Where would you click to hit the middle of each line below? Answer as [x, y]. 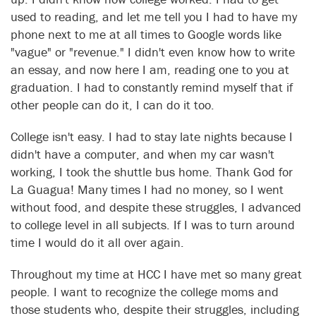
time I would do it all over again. [101, 243]
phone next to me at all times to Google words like [146, 35]
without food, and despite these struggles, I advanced [156, 207]
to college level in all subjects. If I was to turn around [153, 225]
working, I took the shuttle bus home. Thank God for [152, 172]
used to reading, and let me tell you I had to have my [154, 17]
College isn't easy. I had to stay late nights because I [152, 137]
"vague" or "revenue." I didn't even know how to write [153, 52]
